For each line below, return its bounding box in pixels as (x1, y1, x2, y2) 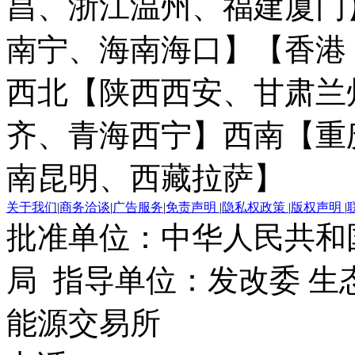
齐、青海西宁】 (6, 117, 223, 152)
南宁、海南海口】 (6, 32, 254, 67)
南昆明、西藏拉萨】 (6, 160, 284, 195)
